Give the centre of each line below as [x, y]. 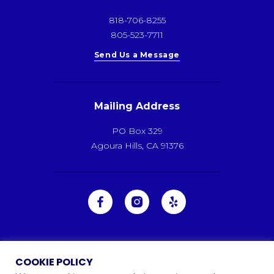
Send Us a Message [137, 55]
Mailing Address [137, 106]
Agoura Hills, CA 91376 [137, 146]
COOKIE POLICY [54, 262]
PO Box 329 [137, 131]
